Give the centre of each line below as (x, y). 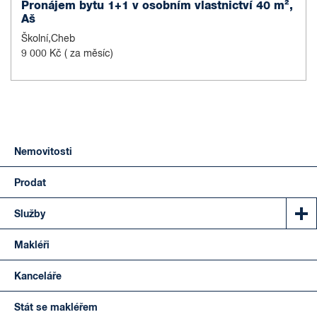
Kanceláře (38, 277)
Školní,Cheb (48, 39)
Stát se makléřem (56, 308)
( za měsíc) (89, 54)
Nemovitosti (43, 152)
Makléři (32, 246)
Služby (30, 215)
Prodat (30, 184)
